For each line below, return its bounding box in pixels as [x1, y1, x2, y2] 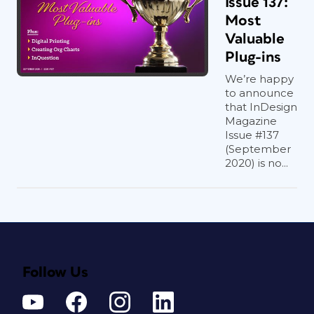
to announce [225, 86, 294, 100]
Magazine [225, 114, 277, 128]
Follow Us [22, 265, 88, 280]
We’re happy [225, 72, 294, 86]
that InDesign [225, 100, 297, 114]
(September [225, 142, 291, 156]
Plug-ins [225, 50, 281, 64]
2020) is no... [225, 156, 288, 170]
